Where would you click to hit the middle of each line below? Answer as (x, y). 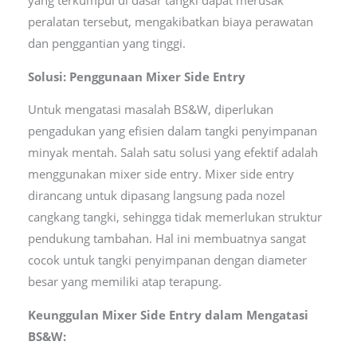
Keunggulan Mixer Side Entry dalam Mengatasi (168, 314)
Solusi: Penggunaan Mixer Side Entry (136, 76)
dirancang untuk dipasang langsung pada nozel (156, 196)
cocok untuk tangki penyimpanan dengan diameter (167, 260)
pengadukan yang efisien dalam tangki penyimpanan (172, 131)
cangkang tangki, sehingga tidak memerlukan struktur (175, 217)
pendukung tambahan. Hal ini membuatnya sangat (167, 239)
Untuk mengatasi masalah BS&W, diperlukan (150, 110)
